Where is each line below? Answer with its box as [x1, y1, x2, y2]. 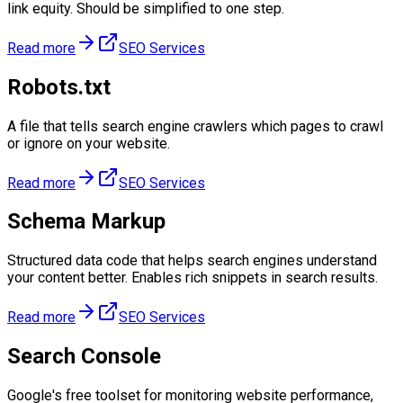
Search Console [7, 344, 161, 370]
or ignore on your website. [7, 134, 170, 152]
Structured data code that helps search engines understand [7, 252, 377, 270]
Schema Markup [7, 209, 166, 235]
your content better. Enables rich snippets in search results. [7, 269, 378, 287]
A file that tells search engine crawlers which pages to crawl [7, 117, 383, 135]
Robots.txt [7, 74, 111, 100]
